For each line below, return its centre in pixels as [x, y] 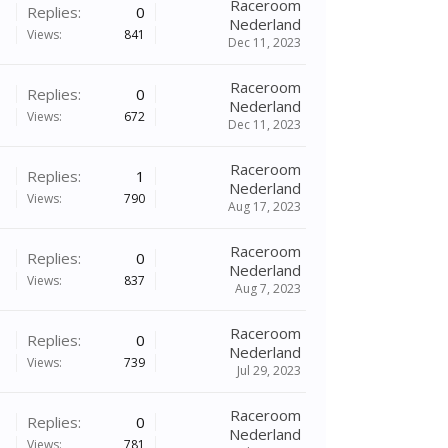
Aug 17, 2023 [264, 206]
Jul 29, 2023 [269, 370]
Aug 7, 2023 [268, 288]
